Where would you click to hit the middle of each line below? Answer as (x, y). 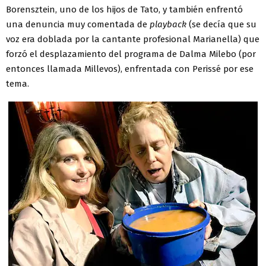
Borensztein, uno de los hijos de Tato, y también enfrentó (124, 9)
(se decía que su (223, 24)
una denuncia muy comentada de (78, 24)
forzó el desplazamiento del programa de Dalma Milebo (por (131, 54)
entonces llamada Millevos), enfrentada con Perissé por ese (130, 69)
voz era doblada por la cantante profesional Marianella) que (133, 39)
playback (169, 24)
